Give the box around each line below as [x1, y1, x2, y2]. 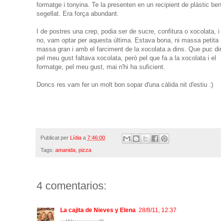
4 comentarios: [37, 179, 107, 192]
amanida [55, 147, 75, 153]
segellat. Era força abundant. [37, 9, 119, 17]
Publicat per [40, 135, 70, 141]
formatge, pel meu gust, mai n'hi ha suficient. [37, 63, 165, 71]
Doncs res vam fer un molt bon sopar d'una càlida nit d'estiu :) [37, 80, 213, 88]
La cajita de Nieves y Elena [60, 206, 136, 214]
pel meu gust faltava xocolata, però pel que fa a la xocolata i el [37, 54, 216, 62]
